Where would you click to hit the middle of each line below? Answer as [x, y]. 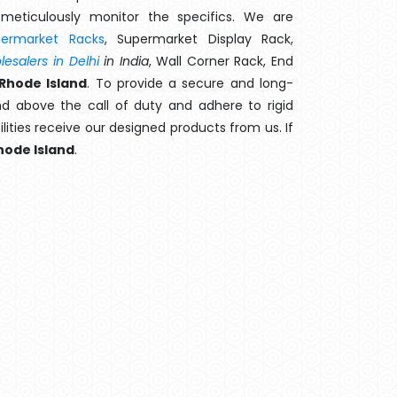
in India [124, 61]
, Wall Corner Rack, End [221, 61]
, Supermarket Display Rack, [199, 39]
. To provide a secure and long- [191, 83]
